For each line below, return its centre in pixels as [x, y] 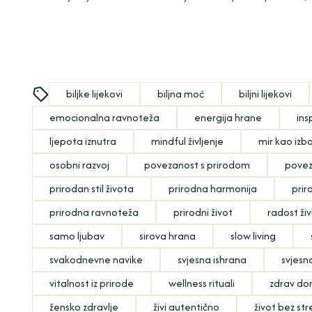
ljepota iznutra [83, 141]
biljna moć [181, 93]
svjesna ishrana [212, 259]
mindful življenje [188, 141]
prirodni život [203, 212]
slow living [253, 235]
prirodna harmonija [213, 188]
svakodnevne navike [96, 259]
